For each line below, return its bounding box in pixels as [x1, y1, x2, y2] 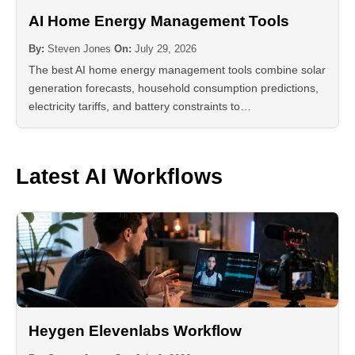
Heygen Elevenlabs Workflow [29, 323, 242, 340]
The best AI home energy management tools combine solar [29, 63, 326, 76]
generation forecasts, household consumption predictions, [29, 81, 319, 94]
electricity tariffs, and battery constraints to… [29, 99, 251, 113]
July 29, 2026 [135, 42, 197, 55]
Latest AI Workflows [16, 164, 223, 189]
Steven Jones [48, 42, 111, 55]
